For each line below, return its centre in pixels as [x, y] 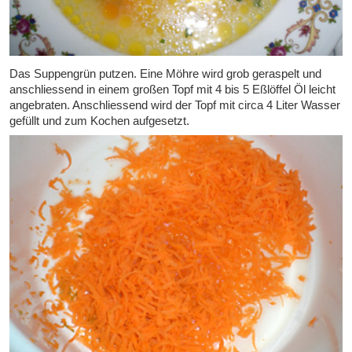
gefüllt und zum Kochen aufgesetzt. [99, 121]
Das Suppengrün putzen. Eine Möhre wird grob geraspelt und [165, 74]
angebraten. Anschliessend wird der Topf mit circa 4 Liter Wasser [175, 105]
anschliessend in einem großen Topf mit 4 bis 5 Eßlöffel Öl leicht [172, 90]
